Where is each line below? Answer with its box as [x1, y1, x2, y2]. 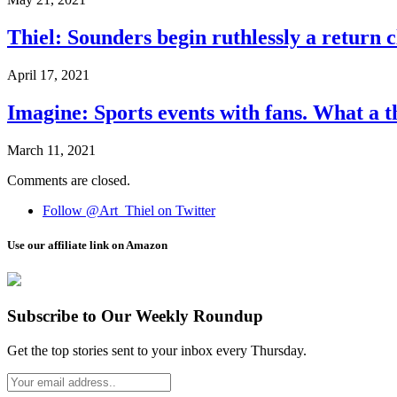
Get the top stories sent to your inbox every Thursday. [7, 342, 307, 358]
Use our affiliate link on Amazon [7, 238, 167, 253]
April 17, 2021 [7, 67, 90, 83]
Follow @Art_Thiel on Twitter [43, 202, 215, 218]
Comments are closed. [7, 172, 130, 188]
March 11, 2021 [7, 142, 96, 158]
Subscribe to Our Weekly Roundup [7, 307, 263, 325]
